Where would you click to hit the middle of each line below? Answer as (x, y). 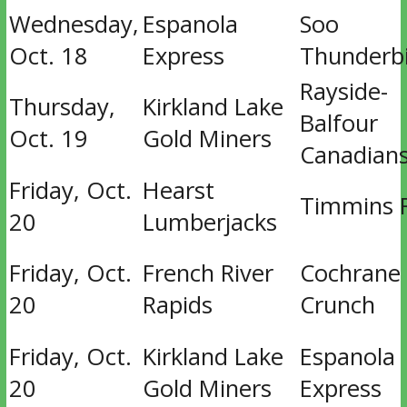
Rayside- (343, 91)
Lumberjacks (209, 222)
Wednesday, (74, 24)
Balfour (338, 123)
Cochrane (350, 273)
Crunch (337, 305)
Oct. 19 (48, 139)
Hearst (178, 190)
